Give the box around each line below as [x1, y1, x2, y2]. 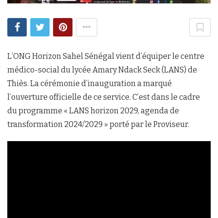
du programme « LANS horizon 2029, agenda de [7, 106, 179, 115]
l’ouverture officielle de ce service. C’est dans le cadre [7, 92, 200, 102]
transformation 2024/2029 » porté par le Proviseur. [7, 119, 191, 129]
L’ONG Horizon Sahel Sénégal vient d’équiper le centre [7, 51, 204, 61]
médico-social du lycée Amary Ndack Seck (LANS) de [7, 65, 197, 74]
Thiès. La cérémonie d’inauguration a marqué [7, 78, 172, 88]
